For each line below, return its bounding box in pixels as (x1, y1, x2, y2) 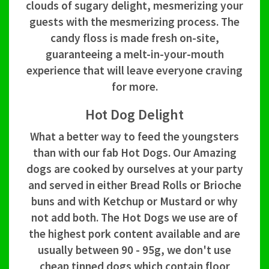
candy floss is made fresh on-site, (50, 31, 219, 46)
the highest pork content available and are (29, 226, 240, 241)
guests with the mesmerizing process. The (29, 14, 240, 29)
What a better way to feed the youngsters (30, 129, 239, 144)
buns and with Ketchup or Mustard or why (31, 194, 238, 209)
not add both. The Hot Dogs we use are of (31, 210, 238, 225)
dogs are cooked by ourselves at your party (26, 162, 243, 177)
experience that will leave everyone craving (26, 63, 243, 78)
